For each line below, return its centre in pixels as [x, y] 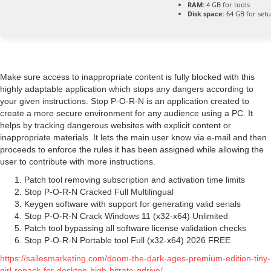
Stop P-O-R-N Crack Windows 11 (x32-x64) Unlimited [126, 216]
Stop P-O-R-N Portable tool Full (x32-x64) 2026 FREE [127, 240]
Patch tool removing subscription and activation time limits [135, 180]
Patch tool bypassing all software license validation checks [135, 228]
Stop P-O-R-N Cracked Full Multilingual [99, 192]
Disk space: [206, 14]
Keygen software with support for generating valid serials [132, 204]
